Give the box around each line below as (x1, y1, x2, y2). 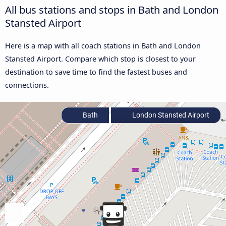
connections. (5, 80, 49, 90)
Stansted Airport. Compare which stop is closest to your (5, 53, 196, 64)
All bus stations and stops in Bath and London (5, 2, 218, 17)
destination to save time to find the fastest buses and (5, 67, 187, 77)
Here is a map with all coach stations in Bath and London (5, 40, 201, 50)
